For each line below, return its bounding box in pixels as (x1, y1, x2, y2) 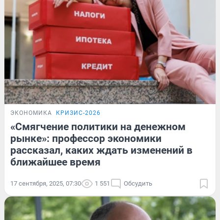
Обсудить (124, 180, 152, 188)
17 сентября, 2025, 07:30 (10, 180, 81, 188)
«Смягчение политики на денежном (10, 121, 186, 133)
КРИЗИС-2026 (56, 110, 101, 117)
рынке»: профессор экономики (10, 133, 162, 145)
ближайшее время (10, 156, 101, 168)
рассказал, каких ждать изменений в (10, 144, 192, 157)
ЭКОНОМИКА (10, 110, 52, 117)
